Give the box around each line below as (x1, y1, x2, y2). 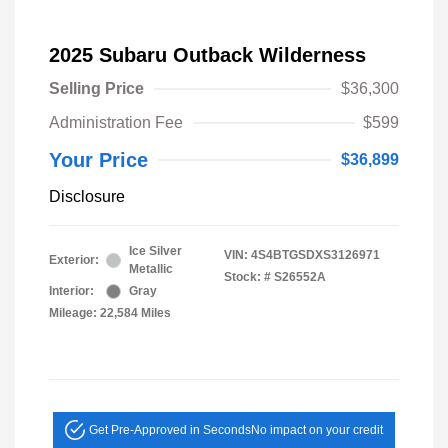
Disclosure (49, 188, 125, 206)
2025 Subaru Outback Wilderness (49, 44, 366, 67)
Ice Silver (129, 244, 182, 259)
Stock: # (224, 270, 271, 285)
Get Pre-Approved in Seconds (88, 423, 251, 438)
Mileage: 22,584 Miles (49, 306, 171, 321)
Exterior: (49, 253, 99, 268)
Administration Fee (49, 114, 183, 132)
